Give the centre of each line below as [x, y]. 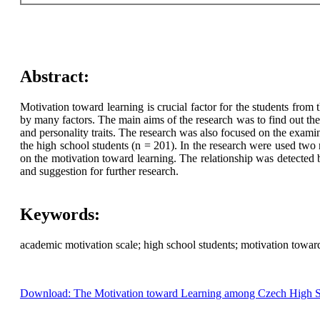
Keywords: [60, 215]
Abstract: [54, 77]
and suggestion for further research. [99, 171]
